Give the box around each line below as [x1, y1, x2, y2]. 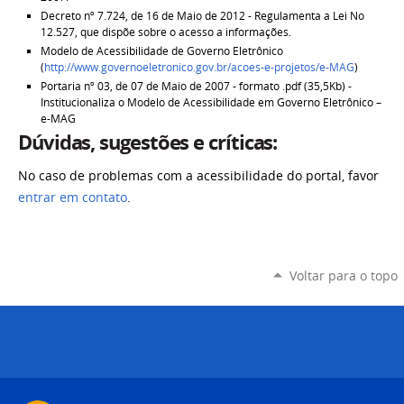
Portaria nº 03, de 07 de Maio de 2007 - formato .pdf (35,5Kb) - [40, 78, 352, 94]
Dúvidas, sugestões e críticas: [18, 129, 278, 157]
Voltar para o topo [289, 266, 398, 284]
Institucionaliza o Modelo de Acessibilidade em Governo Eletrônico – [40, 95, 381, 110]
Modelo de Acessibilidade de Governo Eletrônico [40, 42, 283, 59]
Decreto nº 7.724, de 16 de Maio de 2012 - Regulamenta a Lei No [40, 7, 364, 23]
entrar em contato [18, 189, 127, 207]
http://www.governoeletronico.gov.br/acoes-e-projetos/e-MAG [43, 59, 354, 75]
